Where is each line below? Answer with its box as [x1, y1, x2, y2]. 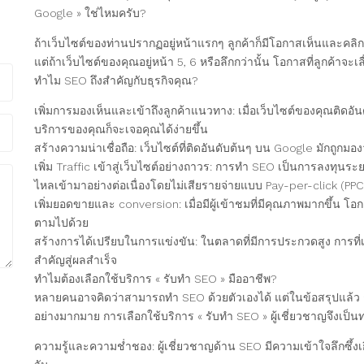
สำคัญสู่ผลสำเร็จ [34, 253, 118, 266]
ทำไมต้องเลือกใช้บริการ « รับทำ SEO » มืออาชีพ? [34, 271, 278, 285]
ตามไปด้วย [34, 215, 89, 229]
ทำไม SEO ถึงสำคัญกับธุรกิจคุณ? [34, 73, 199, 87]
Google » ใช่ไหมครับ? [34, 6, 147, 19]
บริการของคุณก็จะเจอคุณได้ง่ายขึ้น [34, 122, 209, 136]
